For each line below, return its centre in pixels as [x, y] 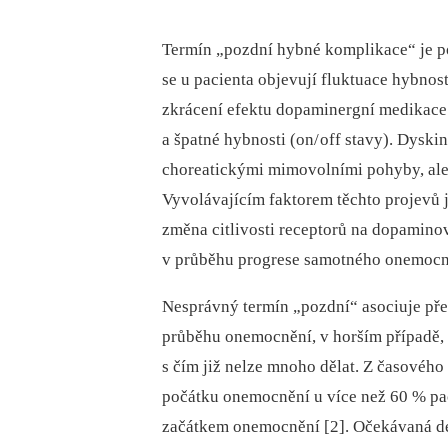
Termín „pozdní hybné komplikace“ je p [304, 50]
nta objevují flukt [293, 80]
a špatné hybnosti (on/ [240, 140]
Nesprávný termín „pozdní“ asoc [278, 307]
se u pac [190, 80]
